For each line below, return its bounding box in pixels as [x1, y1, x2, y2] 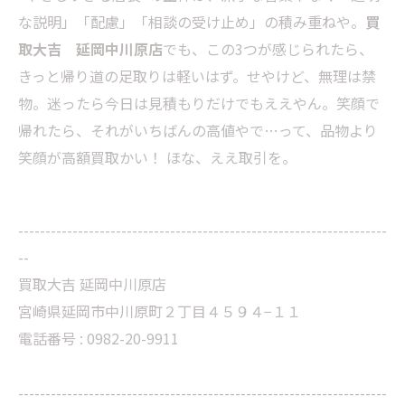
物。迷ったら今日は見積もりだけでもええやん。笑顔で [18, 92, 380, 115]
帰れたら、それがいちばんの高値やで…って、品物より [18, 119, 378, 142]
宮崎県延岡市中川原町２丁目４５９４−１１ [18, 299, 301, 322]
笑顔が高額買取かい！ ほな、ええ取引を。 [18, 146, 297, 169]
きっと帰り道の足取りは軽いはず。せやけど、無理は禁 [18, 65, 376, 88]
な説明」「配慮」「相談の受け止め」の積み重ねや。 [18, 11, 365, 33]
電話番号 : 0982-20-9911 [18, 326, 179, 349]
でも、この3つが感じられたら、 [163, 38, 373, 61]
